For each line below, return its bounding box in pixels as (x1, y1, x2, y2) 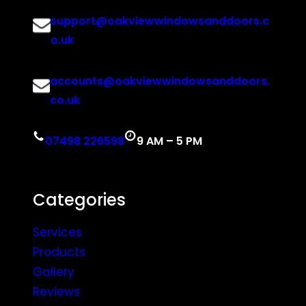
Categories (33, 189, 126, 211)
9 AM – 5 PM (137, 133, 202, 149)
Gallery (33, 264, 74, 280)
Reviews (33, 283, 80, 300)
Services (33, 224, 82, 240)
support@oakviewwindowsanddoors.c (50, 13, 269, 29)
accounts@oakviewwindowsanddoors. (50, 73, 270, 89)
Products (33, 244, 85, 260)
